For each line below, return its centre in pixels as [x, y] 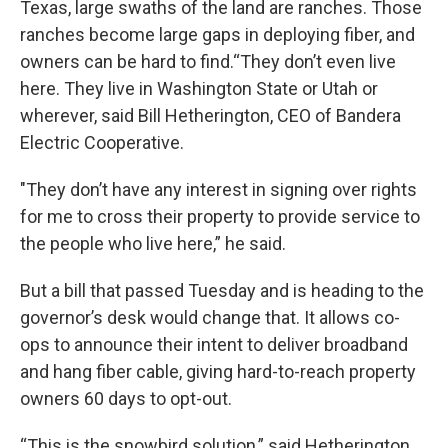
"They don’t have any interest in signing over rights [218, 189]
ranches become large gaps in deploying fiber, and [217, 34]
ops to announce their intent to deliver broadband [214, 344]
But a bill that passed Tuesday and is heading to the [222, 290]
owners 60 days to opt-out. [126, 398]
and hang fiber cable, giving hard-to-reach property [218, 371]
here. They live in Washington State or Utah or [199, 88]
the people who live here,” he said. [153, 243]
